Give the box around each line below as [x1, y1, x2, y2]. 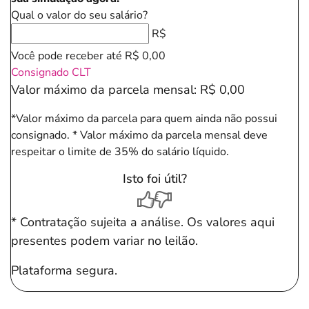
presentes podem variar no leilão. [11, 232, 198, 249]
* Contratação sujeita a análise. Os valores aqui [11, 214, 275, 230]
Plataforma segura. [11, 262, 117, 279]
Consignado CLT [11, 65, 91, 80]
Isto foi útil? [122, 170, 187, 187]
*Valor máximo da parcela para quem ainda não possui [11, 111, 277, 126]
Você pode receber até [11, 48, 125, 63]
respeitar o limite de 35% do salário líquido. [11, 144, 229, 159]
